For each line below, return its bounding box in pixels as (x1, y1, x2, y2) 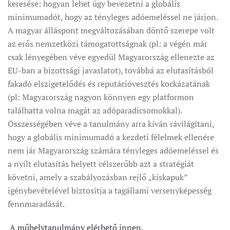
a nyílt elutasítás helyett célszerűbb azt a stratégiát (8, 158, 194, 169)
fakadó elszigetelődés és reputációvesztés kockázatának (8, 78, 210, 89)
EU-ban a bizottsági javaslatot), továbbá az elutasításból (8, 65, 214, 76)
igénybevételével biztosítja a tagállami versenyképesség (8, 185, 212, 196)
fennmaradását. (8, 198, 65, 209)
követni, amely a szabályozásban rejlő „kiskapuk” (8, 171, 187, 183)
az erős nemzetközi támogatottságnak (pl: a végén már (8, 38, 207, 49)
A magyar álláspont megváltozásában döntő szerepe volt (8, 25, 215, 36)
